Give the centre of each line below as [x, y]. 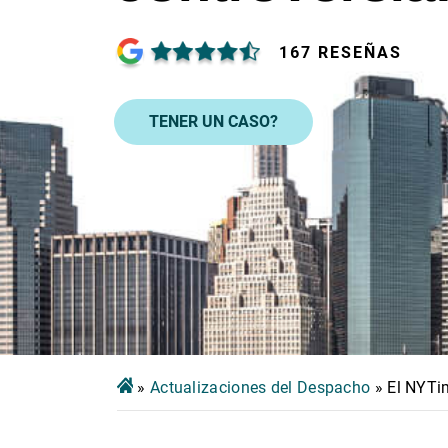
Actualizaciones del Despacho [260, 387]
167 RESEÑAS [340, 52]
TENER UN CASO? [213, 121]
